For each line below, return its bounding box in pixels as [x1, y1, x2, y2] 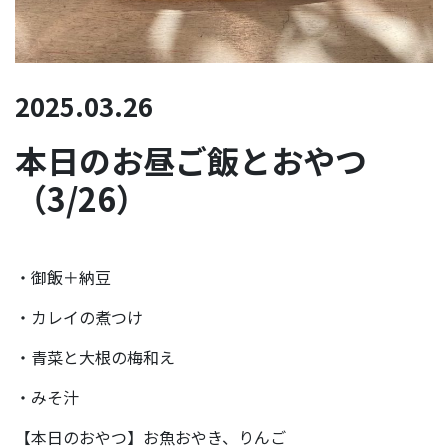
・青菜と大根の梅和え [15, 345, 175, 370]
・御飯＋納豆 [15, 265, 111, 290]
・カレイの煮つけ [15, 305, 143, 330]
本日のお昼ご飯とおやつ [15, 137, 367, 184]
